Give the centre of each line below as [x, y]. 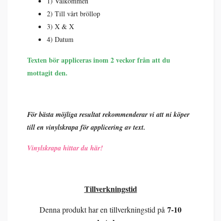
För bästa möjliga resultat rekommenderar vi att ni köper [108, 114]
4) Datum [60, 39]
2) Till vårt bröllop [74, 13]
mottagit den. [47, 73]
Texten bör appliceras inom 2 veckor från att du [99, 60]
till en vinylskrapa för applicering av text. [86, 127]
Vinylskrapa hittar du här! [65, 148]
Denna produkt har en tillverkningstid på [102, 209]
